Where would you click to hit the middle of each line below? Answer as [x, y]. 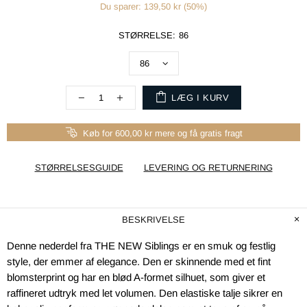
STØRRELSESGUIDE [79, 168]
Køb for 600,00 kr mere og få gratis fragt [163, 133]
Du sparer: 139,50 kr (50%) [153, 7]
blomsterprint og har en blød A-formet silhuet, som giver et [136, 277]
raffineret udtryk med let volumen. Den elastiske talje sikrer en [145, 293]
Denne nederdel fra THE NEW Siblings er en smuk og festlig [141, 246]
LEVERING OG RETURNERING [208, 168]
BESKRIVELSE [153, 220]
